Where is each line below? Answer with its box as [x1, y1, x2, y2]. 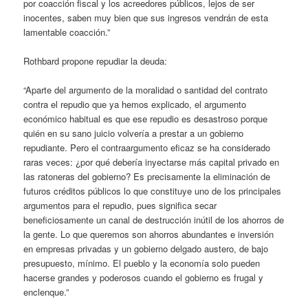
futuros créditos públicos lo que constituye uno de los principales [23, 184, 282, 197]
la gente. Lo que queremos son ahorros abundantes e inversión [23, 227, 274, 241]
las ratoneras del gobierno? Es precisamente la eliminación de [23, 169, 271, 183]
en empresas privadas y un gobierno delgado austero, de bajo [23, 241, 269, 255]
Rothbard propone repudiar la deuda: [23, 54, 168, 67]
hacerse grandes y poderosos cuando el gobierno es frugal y [23, 270, 264, 284]
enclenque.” [23, 285, 69, 298]
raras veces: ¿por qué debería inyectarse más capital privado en [23, 155, 280, 168]
